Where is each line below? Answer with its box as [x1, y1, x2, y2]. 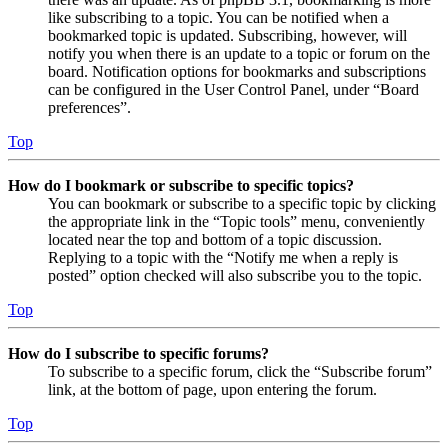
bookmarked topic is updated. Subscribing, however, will [48, 26, 407, 44]
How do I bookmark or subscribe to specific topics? [8, 176, 354, 194]
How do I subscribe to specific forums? [8, 344, 269, 362]
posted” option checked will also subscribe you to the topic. [48, 266, 422, 284]
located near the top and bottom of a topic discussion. [48, 230, 382, 248]
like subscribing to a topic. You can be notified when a [48, 8, 389, 26]
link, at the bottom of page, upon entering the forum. [48, 380, 377, 398]
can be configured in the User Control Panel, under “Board [48, 80, 419, 98]
